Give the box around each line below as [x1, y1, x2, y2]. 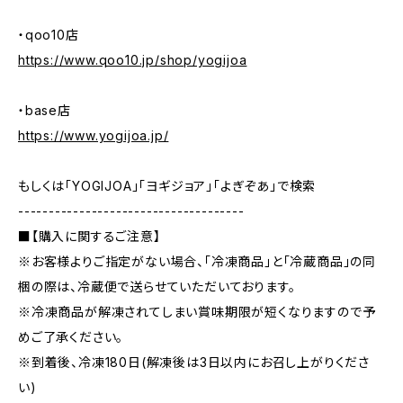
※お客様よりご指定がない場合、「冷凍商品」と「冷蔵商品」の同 [18, 254, 376, 269]
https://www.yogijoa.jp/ [18, 128, 169, 143]
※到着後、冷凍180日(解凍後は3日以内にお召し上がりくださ [18, 354, 370, 370]
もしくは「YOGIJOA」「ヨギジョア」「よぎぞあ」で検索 [18, 178, 317, 193]
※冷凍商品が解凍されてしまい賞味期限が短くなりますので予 [18, 304, 376, 319]
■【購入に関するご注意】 [18, 228, 161, 244]
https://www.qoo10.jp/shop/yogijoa [18, 52, 247, 67]
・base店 [18, 103, 71, 118]
